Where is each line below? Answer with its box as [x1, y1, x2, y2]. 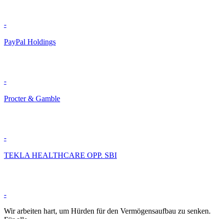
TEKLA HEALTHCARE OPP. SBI [4, 151, 117, 160]
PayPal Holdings [4, 38, 56, 46]
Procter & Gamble [4, 94, 60, 103]
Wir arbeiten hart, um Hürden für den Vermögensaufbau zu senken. [4, 207, 211, 216]
